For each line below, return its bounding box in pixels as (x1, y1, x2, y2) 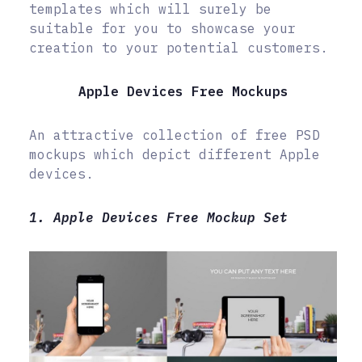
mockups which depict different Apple (29, 146, 320, 163)
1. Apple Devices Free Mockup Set (29, 209, 288, 226)
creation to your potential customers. (29, 40, 328, 57)
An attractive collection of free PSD (29, 127, 320, 144)
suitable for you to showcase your (29, 20, 296, 37)
